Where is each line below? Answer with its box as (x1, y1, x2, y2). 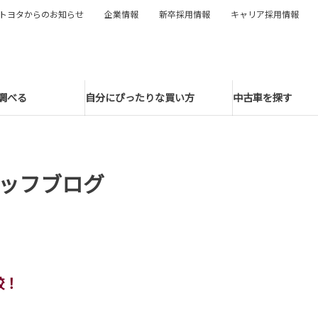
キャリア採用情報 (231, 8, 299, 20)
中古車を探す (233, 90, 292, 105)
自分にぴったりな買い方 (85, 90, 194, 105)
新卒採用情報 (159, 8, 210, 20)
